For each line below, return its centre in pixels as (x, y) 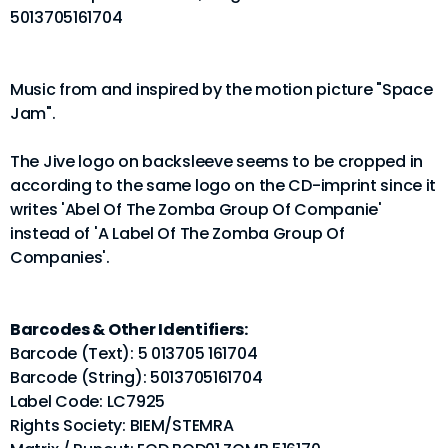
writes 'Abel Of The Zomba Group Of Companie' (196, 209)
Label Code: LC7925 (87, 401)
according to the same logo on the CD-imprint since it (223, 185)
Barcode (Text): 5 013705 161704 (134, 353)
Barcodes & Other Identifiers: (129, 329)
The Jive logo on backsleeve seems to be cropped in (217, 161)
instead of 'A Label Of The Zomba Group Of (177, 233)
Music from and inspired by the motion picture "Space (221, 89)
